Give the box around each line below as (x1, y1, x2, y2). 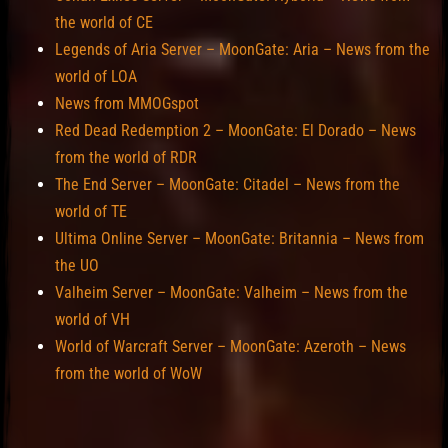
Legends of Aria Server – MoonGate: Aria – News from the (55, 40, 430, 60)
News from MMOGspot (55, 94, 199, 114)
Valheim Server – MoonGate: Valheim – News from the (55, 283, 408, 303)
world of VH (55, 310, 130, 330)
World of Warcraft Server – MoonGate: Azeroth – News (55, 337, 406, 357)
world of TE (55, 202, 127, 222)
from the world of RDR (55, 148, 197, 168)
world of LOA (55, 67, 137, 87)
